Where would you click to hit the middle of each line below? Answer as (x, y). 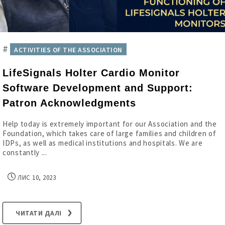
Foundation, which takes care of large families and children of (109, 133)
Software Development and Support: (98, 88)
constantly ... (25, 152)
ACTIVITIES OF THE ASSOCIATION (68, 50)
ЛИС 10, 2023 (36, 178)
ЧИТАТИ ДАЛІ (39, 213)
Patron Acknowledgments (69, 103)
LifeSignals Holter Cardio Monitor (91, 73)
